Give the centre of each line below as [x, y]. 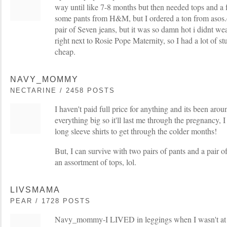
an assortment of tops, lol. [96, 162]
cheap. [65, 51]
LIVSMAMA [35, 190]
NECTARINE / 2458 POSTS [63, 90]
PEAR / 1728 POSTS [50, 201]
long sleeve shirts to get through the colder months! [136, 131]
